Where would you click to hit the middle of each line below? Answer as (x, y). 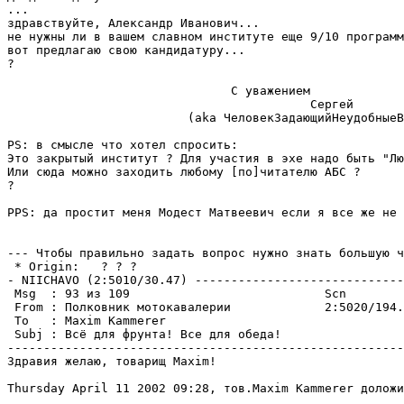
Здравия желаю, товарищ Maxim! (112, 361)
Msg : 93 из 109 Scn (177, 294)
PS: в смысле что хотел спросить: (123, 145)
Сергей (180, 104)
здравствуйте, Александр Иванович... (133, 23)
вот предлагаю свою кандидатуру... (126, 50)
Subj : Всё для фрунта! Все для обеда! (144, 334)
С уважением (159, 91)
